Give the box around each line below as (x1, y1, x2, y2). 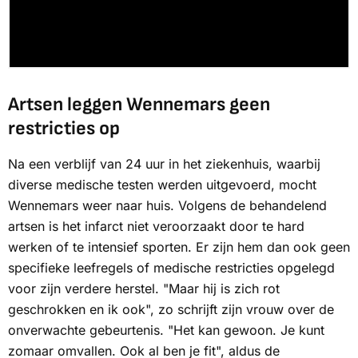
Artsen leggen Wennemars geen (8, 93, 270, 117)
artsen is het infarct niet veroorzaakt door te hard (8, 218, 304, 235)
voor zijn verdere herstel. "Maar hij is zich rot (8, 280, 280, 297)
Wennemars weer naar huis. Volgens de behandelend (8, 197, 327, 214)
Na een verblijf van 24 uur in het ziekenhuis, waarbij (8, 156, 320, 173)
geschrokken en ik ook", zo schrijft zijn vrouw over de (8, 301, 334, 318)
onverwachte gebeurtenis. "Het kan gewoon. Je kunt (8, 322, 324, 339)
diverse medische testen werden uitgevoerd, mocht (8, 177, 316, 193)
